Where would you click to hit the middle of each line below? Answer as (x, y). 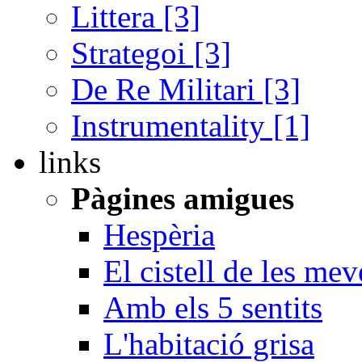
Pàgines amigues (183, 199)
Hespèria (159, 235)
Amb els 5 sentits (213, 308)
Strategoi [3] (151, 53)
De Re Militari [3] (186, 90)
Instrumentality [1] (191, 126)
